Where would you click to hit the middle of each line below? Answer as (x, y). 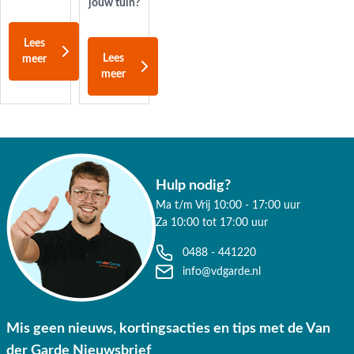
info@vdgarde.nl (222, 272)
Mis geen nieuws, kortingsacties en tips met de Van (168, 329)
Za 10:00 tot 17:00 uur (212, 223)
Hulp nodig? (193, 186)
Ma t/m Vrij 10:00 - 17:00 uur (228, 206)
